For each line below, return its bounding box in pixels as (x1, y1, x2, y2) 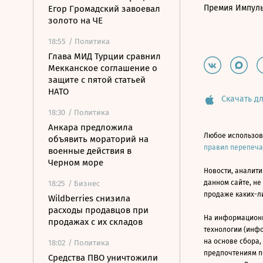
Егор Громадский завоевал (48, 4, 160, 14)
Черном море (48, 157, 103, 168)
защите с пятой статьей (48, 75, 146, 85)
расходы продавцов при (48, 205, 149, 215)
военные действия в (48, 146, 131, 156)
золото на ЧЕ (48, 15, 103, 26)
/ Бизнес (68, 179, 100, 188)
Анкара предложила (48, 122, 133, 133)
